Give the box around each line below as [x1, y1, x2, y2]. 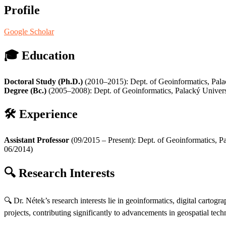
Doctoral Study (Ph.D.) [4, 77, 83, 86]
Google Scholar [4, 27, 54, 36]
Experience [19, 107, 78, 121]
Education [22, 48, 75, 62]
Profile [4, 3, 40, 17]
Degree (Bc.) [4, 86, 46, 95]
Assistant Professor [4, 136, 69, 145]
